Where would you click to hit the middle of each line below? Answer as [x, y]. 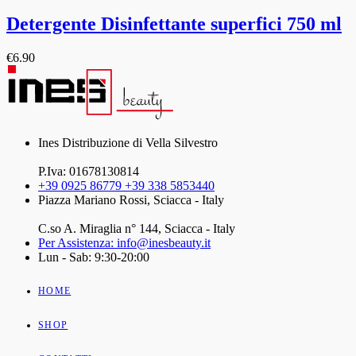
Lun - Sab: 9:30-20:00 [94, 257]
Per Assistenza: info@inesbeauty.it [124, 243]
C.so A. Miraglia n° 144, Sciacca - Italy [137, 229]
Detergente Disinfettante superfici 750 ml [174, 24]
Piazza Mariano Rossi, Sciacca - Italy [131, 200]
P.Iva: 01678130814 [89, 172]
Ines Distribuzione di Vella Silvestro [128, 143]
